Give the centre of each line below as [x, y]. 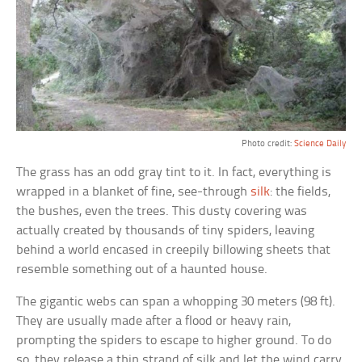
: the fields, [301, 192]
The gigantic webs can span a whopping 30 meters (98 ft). [176, 301]
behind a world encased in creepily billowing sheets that [174, 250]
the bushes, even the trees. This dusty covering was [162, 211]
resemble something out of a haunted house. [142, 269]
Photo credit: [267, 143]
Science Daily [320, 143]
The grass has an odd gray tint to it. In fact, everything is [174, 172]
